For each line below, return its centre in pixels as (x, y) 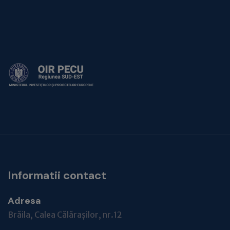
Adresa (24, 201)
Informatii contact (57, 175)
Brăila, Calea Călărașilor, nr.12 (65, 215)
